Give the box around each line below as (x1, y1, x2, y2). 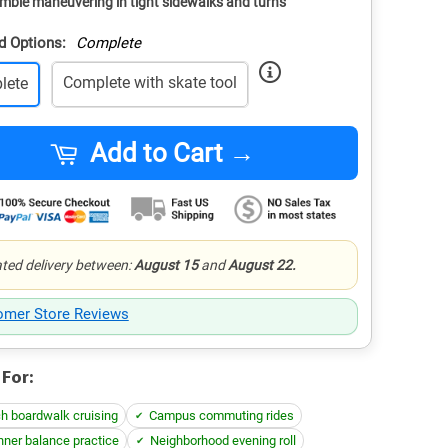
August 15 (133, 257, 198, 273)
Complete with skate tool (62, 73, 237, 92)
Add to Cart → (90, 138, 256, 168)
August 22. (227, 257, 296, 273)
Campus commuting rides (148, 408, 294, 423)
